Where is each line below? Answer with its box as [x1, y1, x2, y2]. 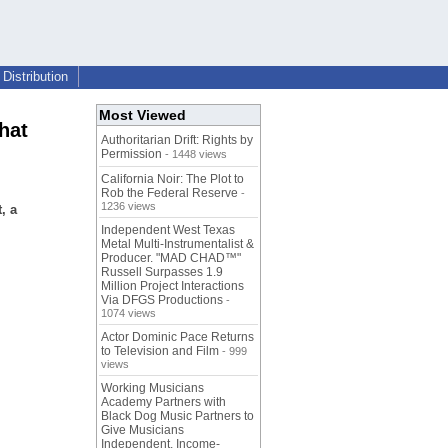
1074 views [101, 307, 156, 320]
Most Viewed [99, 107, 186, 124]
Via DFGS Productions [101, 293, 223, 308]
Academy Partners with [101, 395, 226, 410]
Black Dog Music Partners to [101, 409, 254, 424]
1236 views [101, 200, 156, 213]
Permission [101, 147, 162, 162]
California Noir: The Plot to [101, 172, 244, 187]
